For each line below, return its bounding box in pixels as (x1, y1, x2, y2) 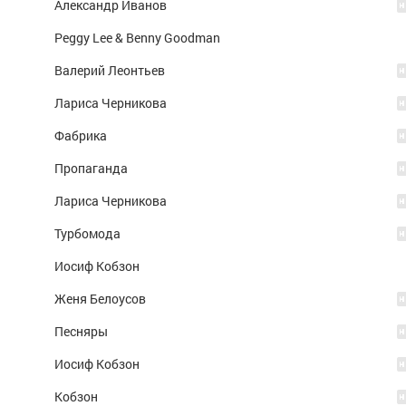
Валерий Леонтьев (54, 62, 165, 79)
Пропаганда (54, 159, 128, 177)
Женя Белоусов (54, 290, 146, 307)
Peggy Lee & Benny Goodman (54, 29, 220, 46)
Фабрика (54, 127, 107, 144)
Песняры (54, 323, 108, 340)
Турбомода (54, 225, 121, 242)
